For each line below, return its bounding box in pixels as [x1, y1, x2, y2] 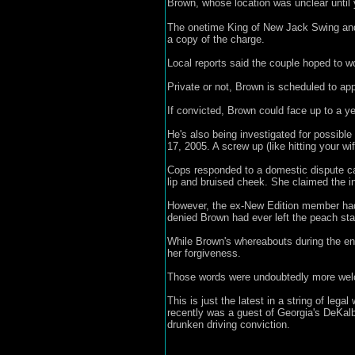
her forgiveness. [166, 247, 241, 259]
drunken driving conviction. [166, 319, 290, 330]
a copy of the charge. [166, 33, 265, 45]
